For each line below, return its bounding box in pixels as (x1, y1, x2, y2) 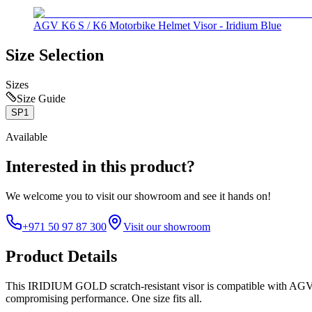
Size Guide (17, 92, 65, 104)
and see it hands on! (184, 189, 271, 202)
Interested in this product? (6, 157, 195, 175)
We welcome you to (6, 189, 93, 202)
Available (6, 130, 47, 143)
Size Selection (6, 46, 104, 65)
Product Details (6, 247, 117, 265)
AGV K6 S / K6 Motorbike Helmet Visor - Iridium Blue (33, 19, 281, 32)
